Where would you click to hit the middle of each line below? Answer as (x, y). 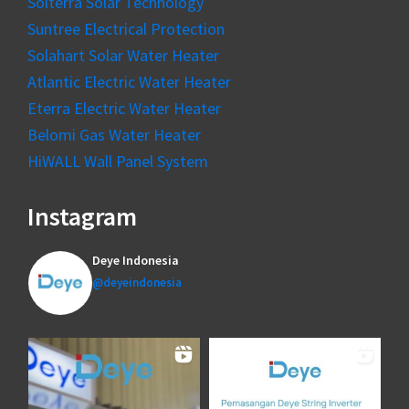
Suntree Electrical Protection (126, 29)
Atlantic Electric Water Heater (129, 82)
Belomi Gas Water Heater (114, 135)
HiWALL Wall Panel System (118, 162)
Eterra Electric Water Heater (124, 109)
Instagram (82, 217)
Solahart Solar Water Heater (123, 56)
